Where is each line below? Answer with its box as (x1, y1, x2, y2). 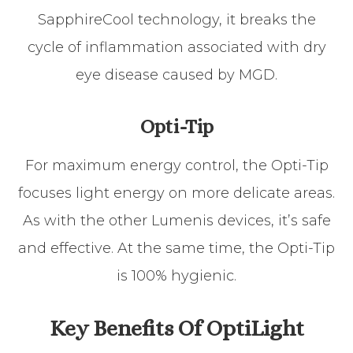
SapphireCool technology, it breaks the (37, 10, 316, 28)
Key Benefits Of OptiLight (49, 314, 304, 341)
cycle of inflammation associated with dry (27, 38, 326, 56)
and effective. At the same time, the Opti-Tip (18, 239, 335, 257)
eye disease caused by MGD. (76, 65, 277, 84)
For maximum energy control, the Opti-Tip (24, 156, 329, 174)
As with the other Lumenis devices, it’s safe (22, 211, 331, 229)
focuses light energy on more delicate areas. (18, 184, 335, 202)
